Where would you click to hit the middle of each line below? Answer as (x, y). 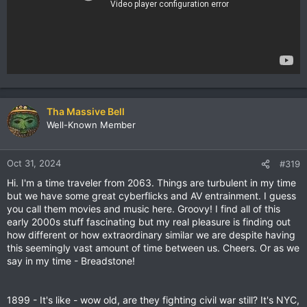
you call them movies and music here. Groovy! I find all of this (144, 208)
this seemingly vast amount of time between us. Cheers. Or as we (153, 247)
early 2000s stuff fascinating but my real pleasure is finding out (149, 221)
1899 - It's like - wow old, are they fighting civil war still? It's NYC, (153, 299)
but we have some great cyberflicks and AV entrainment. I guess (151, 195)
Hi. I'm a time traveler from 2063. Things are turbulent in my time (151, 182)
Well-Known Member (91, 124)
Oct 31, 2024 (34, 163)
